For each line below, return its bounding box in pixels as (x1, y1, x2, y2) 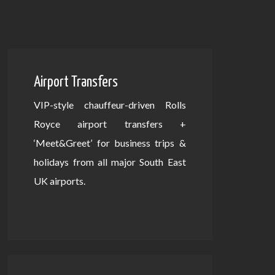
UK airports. (34, 175, 86, 187)
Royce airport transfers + (34, 118, 186, 130)
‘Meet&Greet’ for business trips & (34, 137, 186, 149)
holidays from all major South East (34, 156, 186, 168)
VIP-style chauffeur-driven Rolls (34, 99, 186, 111)
